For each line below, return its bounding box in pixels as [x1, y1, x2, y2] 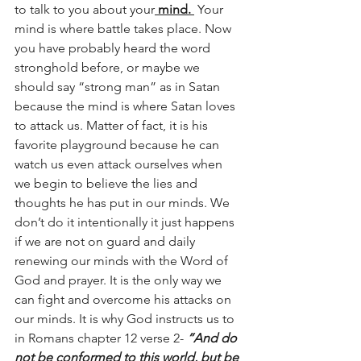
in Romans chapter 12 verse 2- [15, 330, 187, 346]
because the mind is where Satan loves [15, 98, 239, 114]
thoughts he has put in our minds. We [15, 195, 233, 210]
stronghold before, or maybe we [15, 60, 203, 75]
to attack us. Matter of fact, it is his [15, 118, 211, 133]
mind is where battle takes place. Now [15, 21, 234, 36]
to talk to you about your [15, 2, 155, 17]
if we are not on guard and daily [15, 234, 198, 249]
